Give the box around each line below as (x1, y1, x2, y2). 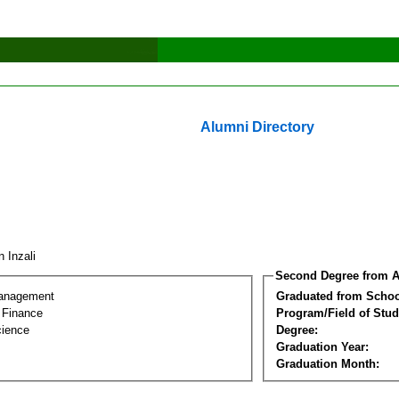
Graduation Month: (276, 356, 379, 370)
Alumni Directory (200, 119, 314, 134)
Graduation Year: (276, 339, 369, 354)
